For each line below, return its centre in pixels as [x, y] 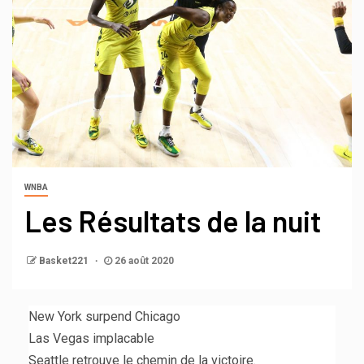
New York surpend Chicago [104, 317]
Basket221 [65, 261]
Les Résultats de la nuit [173, 221]
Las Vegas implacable [91, 339]
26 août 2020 [143, 261]
